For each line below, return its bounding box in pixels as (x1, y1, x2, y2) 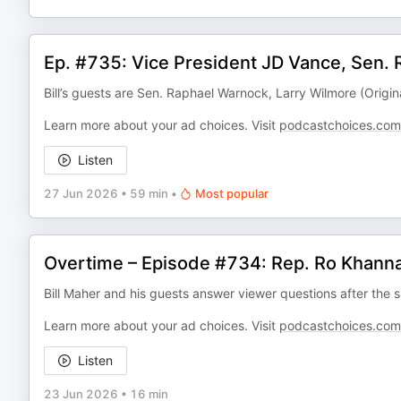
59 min (130, 186, 168, 200)
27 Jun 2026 (44, 186, 118, 200)
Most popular (195, 186, 269, 200)
